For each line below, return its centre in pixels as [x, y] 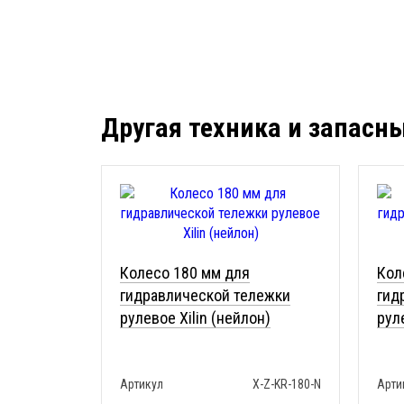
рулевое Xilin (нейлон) [195, 318]
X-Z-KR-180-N [287, 384]
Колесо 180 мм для [185, 273]
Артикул [142, 384]
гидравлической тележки [205, 295]
